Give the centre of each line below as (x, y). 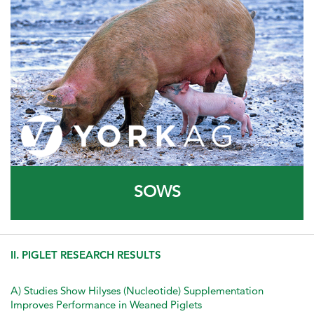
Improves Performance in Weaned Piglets (106, 305)
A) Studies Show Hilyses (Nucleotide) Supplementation (137, 291)
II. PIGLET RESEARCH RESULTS (86, 255)
